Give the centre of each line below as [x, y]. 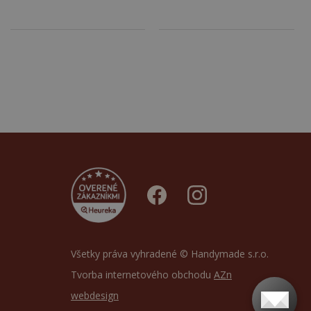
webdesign [94, 295]
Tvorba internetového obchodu [142, 274]
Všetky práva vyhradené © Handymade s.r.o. [169, 253]
